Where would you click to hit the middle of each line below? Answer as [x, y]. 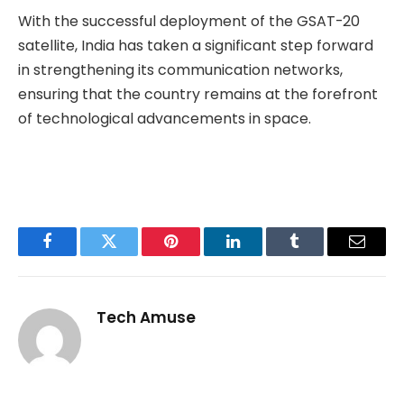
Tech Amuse [146, 317]
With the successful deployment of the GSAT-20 [189, 22]
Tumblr [317, 255]
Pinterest [198, 255]
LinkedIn [261, 255]
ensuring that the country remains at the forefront [198, 95]
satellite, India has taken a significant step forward [196, 46]
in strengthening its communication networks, [180, 70]
